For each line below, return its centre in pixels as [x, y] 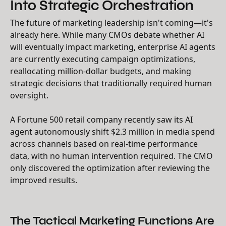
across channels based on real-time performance [104, 144]
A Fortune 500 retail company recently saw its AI [101, 119]
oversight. [29, 95]
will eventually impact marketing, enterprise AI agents [113, 47]
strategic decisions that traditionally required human [111, 83]
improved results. [44, 180]
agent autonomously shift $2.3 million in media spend [112, 131]
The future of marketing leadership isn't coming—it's [111, 22]
